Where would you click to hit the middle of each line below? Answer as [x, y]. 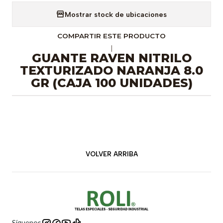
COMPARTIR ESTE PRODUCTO [111, 36]
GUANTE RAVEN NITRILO [111, 58]
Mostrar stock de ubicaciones [116, 14]
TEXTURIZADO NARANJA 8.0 [111, 70]
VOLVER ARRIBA [111, 154]
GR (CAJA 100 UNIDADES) [111, 83]
